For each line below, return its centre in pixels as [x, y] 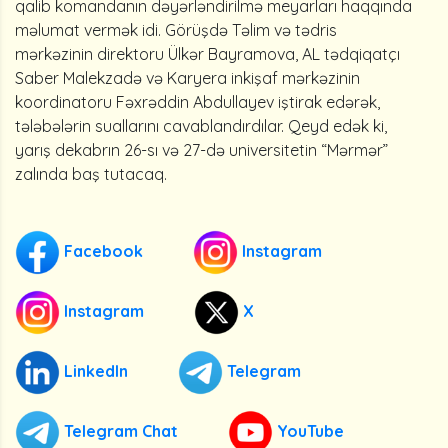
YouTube [308, 430]
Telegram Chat [119, 430]
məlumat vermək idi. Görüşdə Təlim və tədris [176, 30]
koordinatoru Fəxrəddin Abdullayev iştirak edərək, [197, 102]
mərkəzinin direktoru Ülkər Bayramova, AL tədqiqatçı [207, 54]
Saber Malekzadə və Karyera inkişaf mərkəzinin [187, 78]
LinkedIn [94, 370]
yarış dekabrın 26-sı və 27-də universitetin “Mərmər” [201, 150]
